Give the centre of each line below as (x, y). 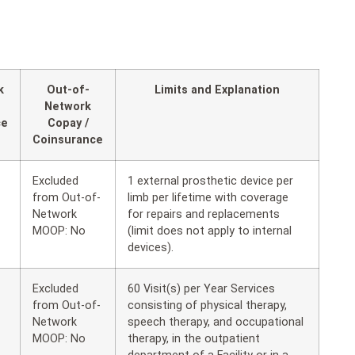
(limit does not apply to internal (210, 231)
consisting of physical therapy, (207, 305)
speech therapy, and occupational (216, 322)
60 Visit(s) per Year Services (201, 288)
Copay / (68, 123)
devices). (151, 247)
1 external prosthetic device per (210, 181)
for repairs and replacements (204, 214)
